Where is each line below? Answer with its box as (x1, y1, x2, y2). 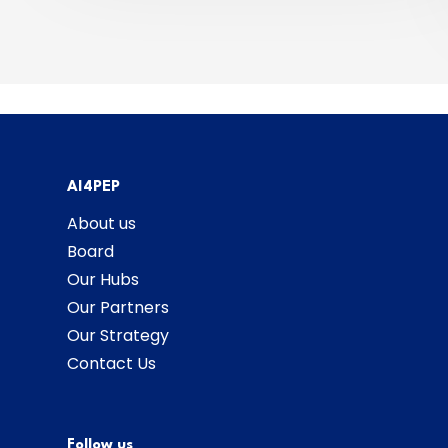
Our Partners (67, 296, 169, 319)
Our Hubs (67, 268, 139, 291)
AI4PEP (67, 180, 120, 195)
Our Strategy (67, 324, 169, 347)
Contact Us (67, 352, 156, 375)
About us (67, 212, 136, 235)
